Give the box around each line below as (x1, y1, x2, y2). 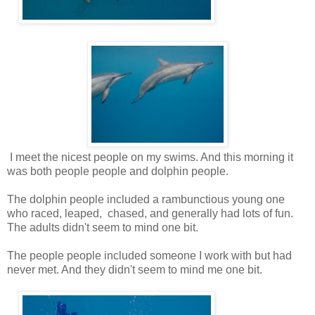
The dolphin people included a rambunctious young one (7, 193, 285, 205)
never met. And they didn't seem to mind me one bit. (7, 263, 262, 276)
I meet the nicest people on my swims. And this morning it (7, 150, 293, 163)
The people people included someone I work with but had (7, 249, 292, 262)
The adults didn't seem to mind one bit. (7, 221, 198, 233)
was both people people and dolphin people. (7, 165, 229, 177)
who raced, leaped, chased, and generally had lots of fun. (7, 207, 293, 219)
